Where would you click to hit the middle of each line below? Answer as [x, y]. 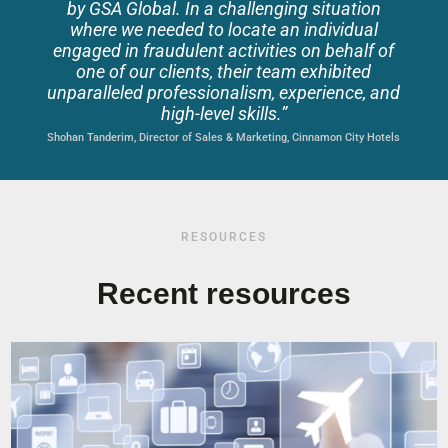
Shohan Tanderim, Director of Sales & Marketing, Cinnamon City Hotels [224, 137]
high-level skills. [220, 113]
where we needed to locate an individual [223, 29]
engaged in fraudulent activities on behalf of [224, 50]
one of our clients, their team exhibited [224, 71]
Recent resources [224, 293]
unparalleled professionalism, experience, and [224, 92]
